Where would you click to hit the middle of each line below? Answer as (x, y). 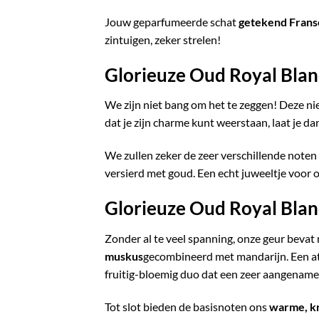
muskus (124, 256)
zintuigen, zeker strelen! (163, 39)
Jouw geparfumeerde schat (172, 21)
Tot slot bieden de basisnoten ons (187, 306)
